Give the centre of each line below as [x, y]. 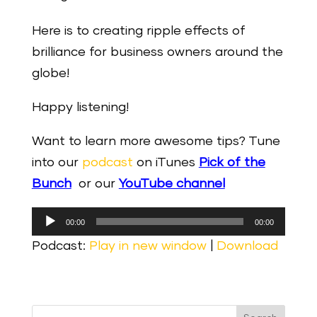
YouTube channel [172, 184]
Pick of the [232, 162]
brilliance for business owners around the [157, 52]
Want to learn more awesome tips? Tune [156, 141]
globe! [50, 73]
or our [95, 184]
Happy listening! [80, 107]
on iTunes [166, 162]
